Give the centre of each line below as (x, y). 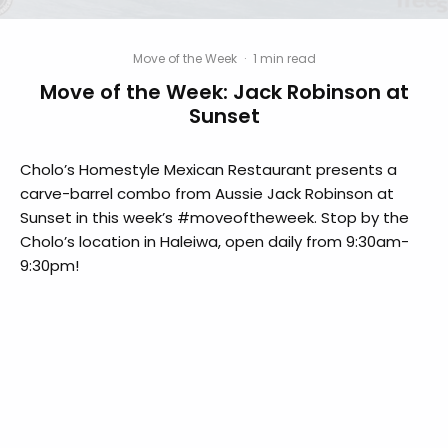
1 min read (284, 59)
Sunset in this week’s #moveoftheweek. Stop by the (214, 218)
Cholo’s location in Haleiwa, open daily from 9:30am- (214, 242)
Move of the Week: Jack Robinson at (224, 92)
